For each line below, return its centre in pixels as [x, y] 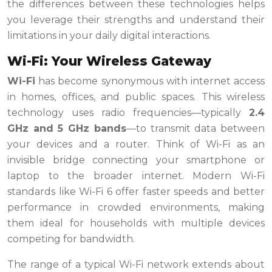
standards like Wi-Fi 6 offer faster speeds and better [136, 192]
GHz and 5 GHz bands [67, 129]
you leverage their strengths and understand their [136, 20]
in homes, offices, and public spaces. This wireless [136, 97]
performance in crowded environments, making [136, 208]
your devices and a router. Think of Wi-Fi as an [136, 144]
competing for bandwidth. [71, 239]
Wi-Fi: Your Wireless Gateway [109, 61]
